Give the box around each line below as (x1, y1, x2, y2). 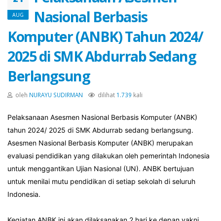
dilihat (96, 91, 116, 99)
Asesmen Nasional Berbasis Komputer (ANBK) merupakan (7, 139, 193, 147)
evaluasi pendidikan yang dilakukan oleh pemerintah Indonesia (7, 151, 210, 160)
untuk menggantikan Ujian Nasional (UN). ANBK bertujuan (7, 164, 194, 173)
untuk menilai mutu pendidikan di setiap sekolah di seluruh (7, 177, 195, 185)
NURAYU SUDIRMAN (29, 91, 83, 99)
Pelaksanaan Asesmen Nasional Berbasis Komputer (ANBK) (7, 113, 197, 121)
